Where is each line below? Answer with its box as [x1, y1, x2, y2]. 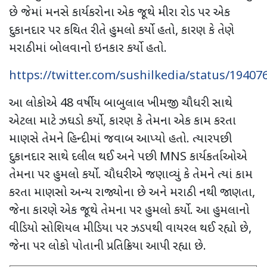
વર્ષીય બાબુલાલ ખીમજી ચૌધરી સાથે [73, 96, 232, 112]
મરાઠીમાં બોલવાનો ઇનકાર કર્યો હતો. [9, 41, 167, 57]
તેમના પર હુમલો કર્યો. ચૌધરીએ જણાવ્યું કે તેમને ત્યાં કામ [9, 167, 253, 184]
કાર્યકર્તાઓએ [190, 150, 247, 166]
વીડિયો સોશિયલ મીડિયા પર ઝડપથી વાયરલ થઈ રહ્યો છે [9, 221, 249, 237]
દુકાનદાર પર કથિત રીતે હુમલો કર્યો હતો [9, 23, 175, 39]
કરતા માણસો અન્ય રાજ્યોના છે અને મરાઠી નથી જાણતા [9, 185, 252, 201]
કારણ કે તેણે [181, 23, 234, 39]
